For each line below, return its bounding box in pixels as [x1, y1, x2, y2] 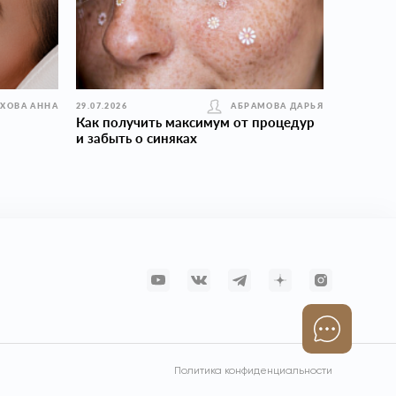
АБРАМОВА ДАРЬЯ [231, 101, 324, 110]
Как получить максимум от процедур [76, 114, 315, 130]
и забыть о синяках [76, 130, 197, 146]
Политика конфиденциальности [174, 366, 332, 377]
